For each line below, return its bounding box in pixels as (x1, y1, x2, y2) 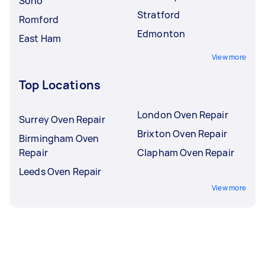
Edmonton (137, 27, 186, 40)
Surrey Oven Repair (19, 113, 105, 126)
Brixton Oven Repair (137, 127, 227, 140)
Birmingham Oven (19, 132, 99, 145)
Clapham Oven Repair (137, 146, 234, 159)
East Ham (19, 32, 62, 45)
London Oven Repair (137, 108, 228, 121)
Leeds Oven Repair (19, 165, 102, 178)
